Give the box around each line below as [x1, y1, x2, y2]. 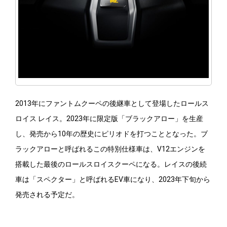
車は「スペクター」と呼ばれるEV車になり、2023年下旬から [15, 175, 210, 184]
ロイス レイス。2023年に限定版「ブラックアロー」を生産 [15, 115, 203, 123]
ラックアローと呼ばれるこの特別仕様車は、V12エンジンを [15, 145, 205, 154]
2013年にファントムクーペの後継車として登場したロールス [15, 99, 209, 108]
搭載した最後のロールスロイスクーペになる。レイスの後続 [15, 160, 207, 169]
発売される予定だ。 [15, 191, 79, 199]
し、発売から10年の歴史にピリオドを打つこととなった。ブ [15, 130, 208, 138]
